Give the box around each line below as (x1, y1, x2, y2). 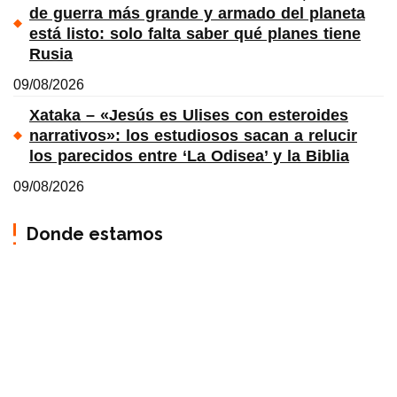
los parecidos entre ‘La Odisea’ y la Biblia (29, 146, 349, 165)
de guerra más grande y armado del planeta (29, 4, 365, 22)
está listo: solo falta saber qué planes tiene (29, 24, 361, 43)
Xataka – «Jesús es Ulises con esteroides (29, 105, 348, 124)
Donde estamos (27, 222, 163, 245)
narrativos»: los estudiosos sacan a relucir (29, 126, 357, 144)
